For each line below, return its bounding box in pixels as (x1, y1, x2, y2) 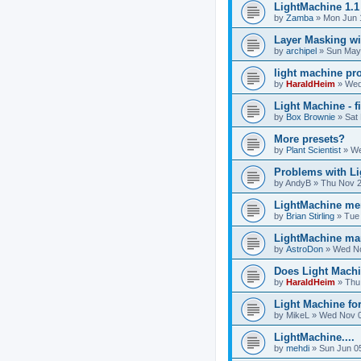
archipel (286, 45, 317, 56)
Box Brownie (286, 111, 335, 122)
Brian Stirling (286, 210, 334, 221)
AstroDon (286, 243, 323, 254)
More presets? (274, 132, 345, 145)
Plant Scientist (286, 144, 341, 155)
